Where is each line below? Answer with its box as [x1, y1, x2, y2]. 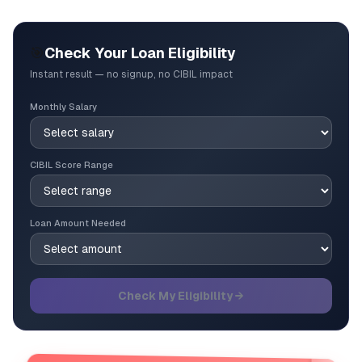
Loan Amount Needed [30, 218, 126, 228]
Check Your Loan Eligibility [44, 44, 236, 61]
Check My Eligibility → [118, 289, 244, 302]
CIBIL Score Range [30, 160, 113, 170]
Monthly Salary [30, 102, 97, 112]
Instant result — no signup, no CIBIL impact [30, 69, 233, 80]
